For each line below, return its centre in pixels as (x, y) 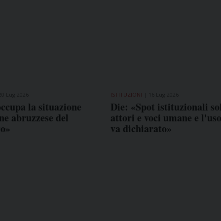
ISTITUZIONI (126, 95)
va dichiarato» (141, 129)
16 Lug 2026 (163, 95)
